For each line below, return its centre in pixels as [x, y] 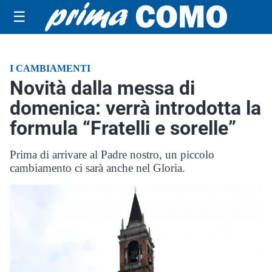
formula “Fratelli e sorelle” [123, 128]
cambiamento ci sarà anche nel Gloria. [97, 168]
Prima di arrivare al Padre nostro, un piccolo [112, 155]
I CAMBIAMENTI [50, 68]
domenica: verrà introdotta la [135, 108]
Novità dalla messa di [102, 88]
